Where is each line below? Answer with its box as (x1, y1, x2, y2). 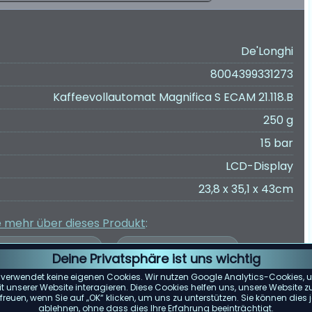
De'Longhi (241, 43, 293, 59)
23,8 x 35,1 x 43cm (198, 181, 293, 197)
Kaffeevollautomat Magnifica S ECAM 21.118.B (53, 89, 293, 105)
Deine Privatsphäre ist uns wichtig (52, 250, 260, 267)
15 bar (260, 135, 293, 151)
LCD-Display (226, 158, 293, 174)
